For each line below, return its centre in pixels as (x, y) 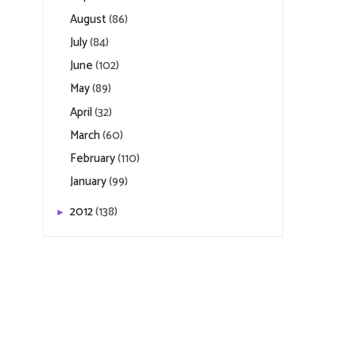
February (94, 159)
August (89, 19)
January (89, 182)
